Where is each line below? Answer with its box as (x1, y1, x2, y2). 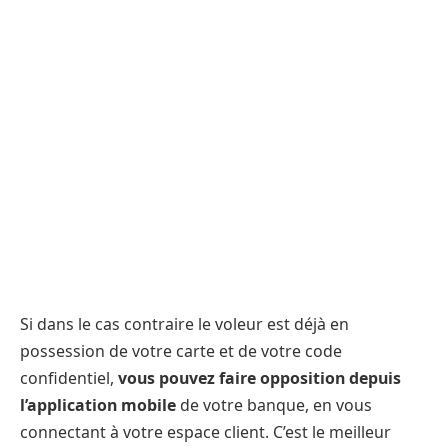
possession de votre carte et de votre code (20, 340, 342, 363)
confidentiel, (20, 367, 118, 390)
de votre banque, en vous (180, 394, 372, 417)
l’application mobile (20, 394, 180, 417)
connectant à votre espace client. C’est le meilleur (20, 421, 391, 444)
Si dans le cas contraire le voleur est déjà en (20, 313, 349, 336)
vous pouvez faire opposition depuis (118, 367, 401, 390)
